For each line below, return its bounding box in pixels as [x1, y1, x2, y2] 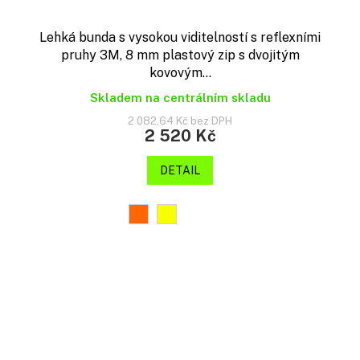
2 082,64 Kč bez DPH [128, 115, 232, 128]
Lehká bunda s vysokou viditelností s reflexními [39, 30, 321, 46]
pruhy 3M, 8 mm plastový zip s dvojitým [60, 47, 300, 63]
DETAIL [160, 164, 200, 178]
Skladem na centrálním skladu [89, 91, 271, 105]
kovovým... [149, 65, 211, 81]
